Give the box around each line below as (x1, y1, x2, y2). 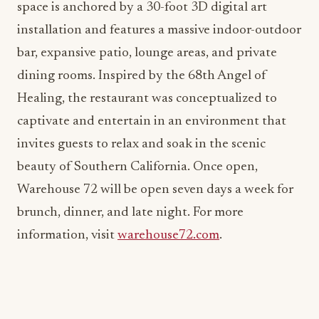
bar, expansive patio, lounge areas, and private (17, 46, 277, 60)
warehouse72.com (117, 229, 219, 242)
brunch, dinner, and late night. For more (17, 206, 244, 219)
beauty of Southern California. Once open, (17, 160, 258, 174)
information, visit (17, 229, 117, 242)
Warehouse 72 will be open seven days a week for (17, 183, 293, 197)
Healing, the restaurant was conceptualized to (17, 92, 277, 105)
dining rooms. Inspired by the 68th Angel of (17, 69, 266, 83)
